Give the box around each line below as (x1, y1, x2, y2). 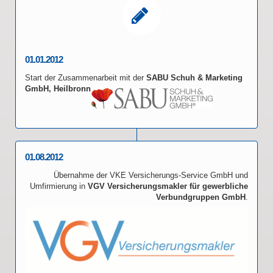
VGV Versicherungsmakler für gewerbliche (88, 182, 248, 191)
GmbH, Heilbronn (25, 84, 91, 93)
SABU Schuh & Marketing (146, 73, 243, 82)
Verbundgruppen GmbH (156, 193, 246, 202)
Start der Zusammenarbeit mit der (25, 73, 146, 82)
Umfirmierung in (30, 182, 88, 191)
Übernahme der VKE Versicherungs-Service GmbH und (54, 171, 248, 180)
